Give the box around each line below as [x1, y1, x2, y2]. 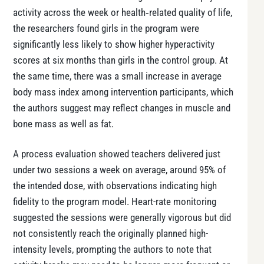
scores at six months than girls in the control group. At [13, 54, 228, 66]
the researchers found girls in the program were [13, 22, 199, 34]
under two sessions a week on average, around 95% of [13, 164, 226, 176]
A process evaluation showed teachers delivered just [13, 148, 220, 160]
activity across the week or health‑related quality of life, [13, 6, 232, 18]
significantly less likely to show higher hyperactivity [13, 38, 214, 50]
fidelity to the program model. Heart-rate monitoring [13, 196, 216, 207]
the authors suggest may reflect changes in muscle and [13, 102, 230, 114]
